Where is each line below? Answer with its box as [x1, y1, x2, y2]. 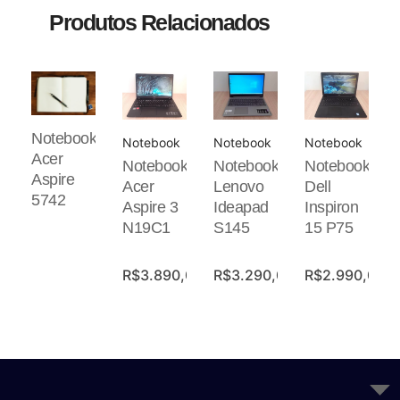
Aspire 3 [122, 197, 178, 216]
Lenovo [213, 177, 263, 196]
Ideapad [213, 197, 269, 216]
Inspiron [304, 197, 358, 216]
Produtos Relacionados [49, 9, 270, 35]
